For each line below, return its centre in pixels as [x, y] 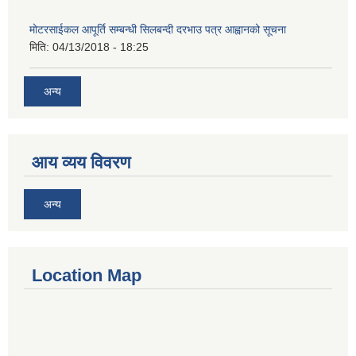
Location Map [87, 276]
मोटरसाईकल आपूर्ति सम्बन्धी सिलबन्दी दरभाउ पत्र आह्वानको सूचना [158, 29]
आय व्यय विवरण [81, 163]
